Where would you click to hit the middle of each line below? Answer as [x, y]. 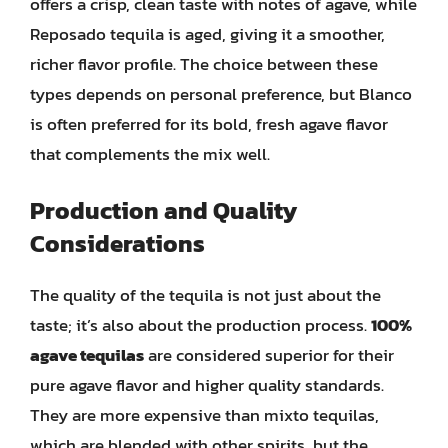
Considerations [117, 243]
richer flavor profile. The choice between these [204, 63]
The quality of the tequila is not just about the [205, 295]
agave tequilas [87, 355]
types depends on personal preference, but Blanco [221, 93]
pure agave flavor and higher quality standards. [207, 385]
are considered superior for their [269, 355]
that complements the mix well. [150, 153]
